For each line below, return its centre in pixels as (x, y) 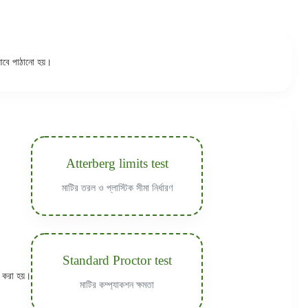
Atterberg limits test (117, 163)
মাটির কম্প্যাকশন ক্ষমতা (117, 285)
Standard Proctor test (117, 260)
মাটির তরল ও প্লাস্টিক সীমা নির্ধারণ (117, 188)
